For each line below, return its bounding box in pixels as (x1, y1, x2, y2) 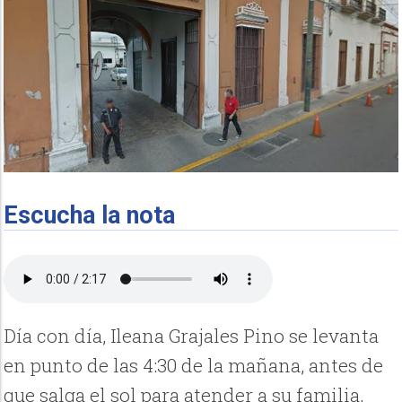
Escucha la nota (4, 200, 176, 230)
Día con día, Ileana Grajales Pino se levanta (4, 322, 380, 348)
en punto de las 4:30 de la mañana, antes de (4, 352, 384, 378)
